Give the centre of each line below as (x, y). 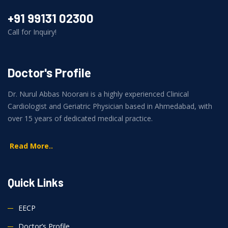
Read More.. (31, 146)
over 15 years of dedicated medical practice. (80, 119)
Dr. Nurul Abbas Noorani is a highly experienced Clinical (98, 94)
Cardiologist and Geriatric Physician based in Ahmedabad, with (110, 106)
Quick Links (36, 182)
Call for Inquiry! (32, 32)
